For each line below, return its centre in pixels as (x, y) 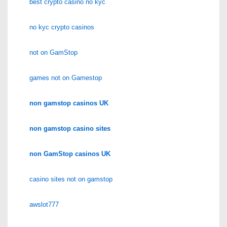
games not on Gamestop (66, 78)
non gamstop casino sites (70, 128)
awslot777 (44, 204)
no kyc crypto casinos (62, 27)
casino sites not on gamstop (71, 179)
